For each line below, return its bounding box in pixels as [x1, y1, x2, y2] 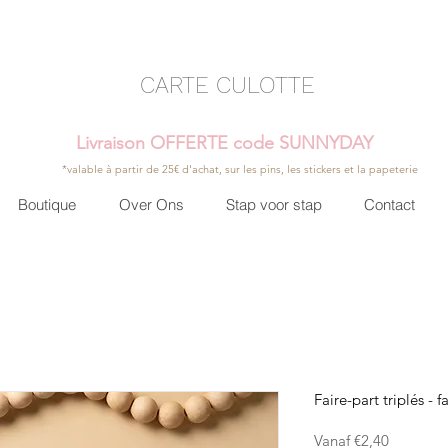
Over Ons [118, 195, 184, 214]
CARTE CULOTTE [139, 72, 315, 99]
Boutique [18, 195, 76, 214]
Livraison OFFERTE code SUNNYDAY [75, 132, 373, 154]
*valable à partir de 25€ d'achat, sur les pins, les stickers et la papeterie [62, 162, 418, 176]
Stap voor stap [225, 195, 322, 214]
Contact [363, 195, 415, 214]
